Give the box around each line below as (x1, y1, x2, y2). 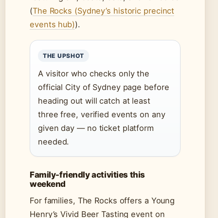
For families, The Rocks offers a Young (30, 196, 175, 206)
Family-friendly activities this (30, 170, 145, 180)
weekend (30, 179, 66, 189)
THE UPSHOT (43, 52, 85, 60)
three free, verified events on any (38, 109, 165, 120)
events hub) (30, 19, 75, 30)
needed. (38, 137, 70, 147)
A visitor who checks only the (38, 69, 150, 79)
